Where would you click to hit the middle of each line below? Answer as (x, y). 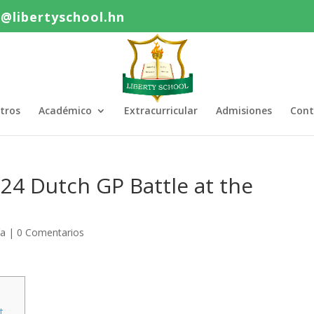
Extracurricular (161, 110)
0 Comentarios (51, 232)
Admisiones (244, 110)
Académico (65, 110)
